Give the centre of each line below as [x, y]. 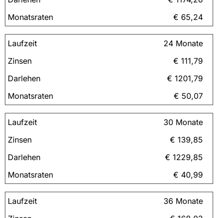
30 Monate [183, 122]
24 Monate [183, 43]
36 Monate [183, 201]
